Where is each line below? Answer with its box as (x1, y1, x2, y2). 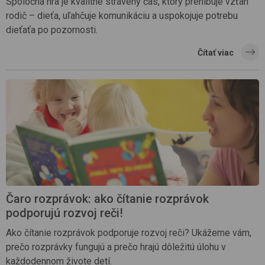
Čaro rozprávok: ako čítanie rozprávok (6, 191, 209, 206)
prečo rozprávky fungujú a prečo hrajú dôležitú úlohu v (6, 241, 226, 253)
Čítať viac (198, 47, 234, 57)
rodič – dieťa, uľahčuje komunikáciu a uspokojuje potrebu (6, 9, 238, 21)
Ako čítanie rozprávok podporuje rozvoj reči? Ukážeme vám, (6, 227, 251, 238)
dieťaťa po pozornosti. (6, 24, 98, 35)
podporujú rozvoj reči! (6, 205, 123, 220)
